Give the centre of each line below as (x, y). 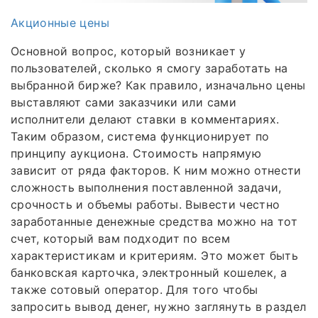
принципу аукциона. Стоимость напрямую (136, 154)
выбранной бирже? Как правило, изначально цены (158, 86)
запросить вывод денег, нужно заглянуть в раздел (159, 307)
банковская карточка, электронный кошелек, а (149, 273)
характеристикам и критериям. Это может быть (155, 256)
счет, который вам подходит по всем (120, 239)
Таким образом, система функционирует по (140, 137)
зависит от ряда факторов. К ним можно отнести (156, 171)
